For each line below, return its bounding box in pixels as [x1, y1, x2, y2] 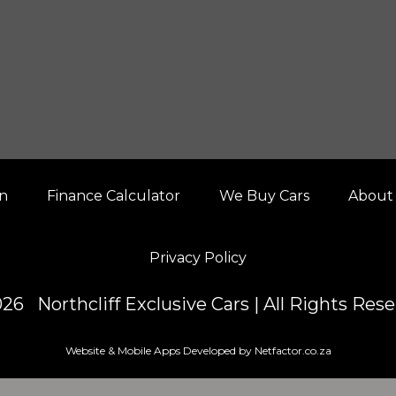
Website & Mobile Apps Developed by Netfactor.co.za [65, 344, 331, 357]
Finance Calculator [47, 187, 180, 204]
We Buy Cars [219, 187, 309, 204]
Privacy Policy [149, 249, 247, 266]
